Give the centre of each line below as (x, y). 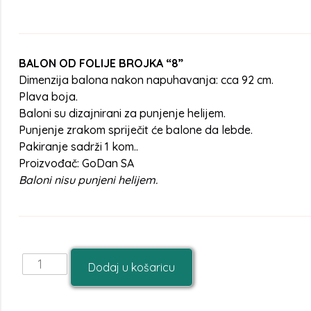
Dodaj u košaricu (132, 267)
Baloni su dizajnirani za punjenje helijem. (122, 113)
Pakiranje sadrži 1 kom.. (78, 146)
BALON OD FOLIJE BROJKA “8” (101, 63)
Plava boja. (48, 96)
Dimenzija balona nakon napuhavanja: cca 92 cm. (146, 80)
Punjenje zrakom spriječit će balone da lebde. (136, 130)
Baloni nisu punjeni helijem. (88, 180)
